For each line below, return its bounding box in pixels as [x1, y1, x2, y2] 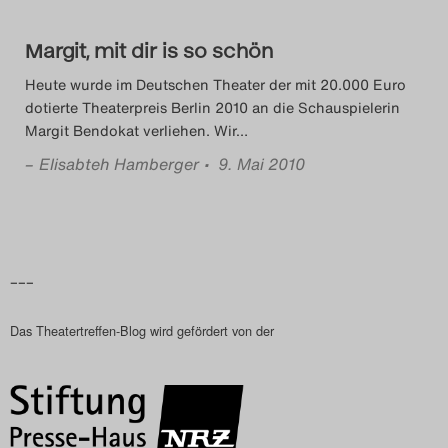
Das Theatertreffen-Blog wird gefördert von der [10, 321, 274, 340]
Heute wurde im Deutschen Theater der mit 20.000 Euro [25, 74, 406, 95]
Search [162, 18, 291, 61]
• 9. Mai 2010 [204, 152, 305, 176]
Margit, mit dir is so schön [25, 38, 273, 61]
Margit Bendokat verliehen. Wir [25, 120, 236, 141]
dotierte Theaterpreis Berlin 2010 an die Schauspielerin [25, 97, 400, 118]
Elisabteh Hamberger [39, 152, 199, 176]
